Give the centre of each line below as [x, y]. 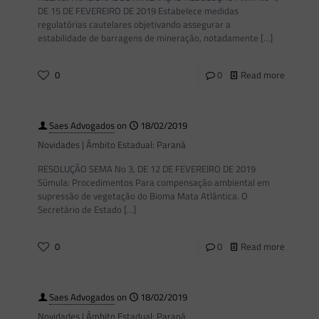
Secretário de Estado [80, 209]
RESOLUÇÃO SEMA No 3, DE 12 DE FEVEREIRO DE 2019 [147, 169]
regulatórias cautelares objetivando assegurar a [134, 24]
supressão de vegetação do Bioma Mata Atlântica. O [143, 196]
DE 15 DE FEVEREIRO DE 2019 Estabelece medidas [138, 11]
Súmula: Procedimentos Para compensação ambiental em [154, 182]
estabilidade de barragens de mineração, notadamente [148, 38]
